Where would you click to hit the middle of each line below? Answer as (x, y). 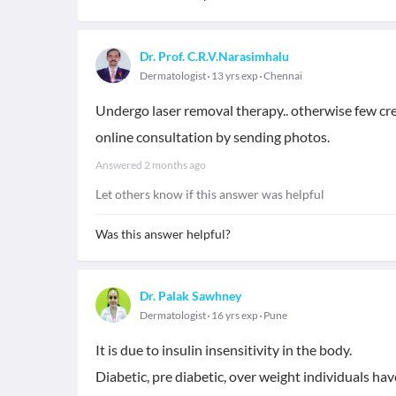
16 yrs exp (235, 315)
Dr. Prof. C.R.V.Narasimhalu (214, 56)
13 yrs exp (235, 76)
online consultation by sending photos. (213, 137)
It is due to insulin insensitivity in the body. (224, 350)
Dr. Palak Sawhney (190, 296)
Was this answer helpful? (163, 234)
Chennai (283, 76)
